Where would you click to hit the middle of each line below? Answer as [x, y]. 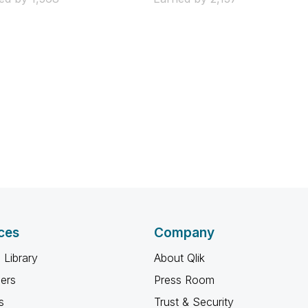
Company [184, 233]
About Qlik [179, 258]
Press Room [184, 280]
